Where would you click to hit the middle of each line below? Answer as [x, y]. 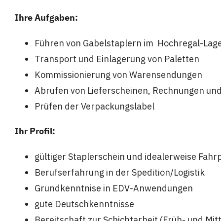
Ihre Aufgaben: [46, 17]
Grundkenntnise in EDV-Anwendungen [113, 188]
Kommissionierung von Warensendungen [118, 74]
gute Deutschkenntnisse [84, 204]
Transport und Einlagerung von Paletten [117, 59]
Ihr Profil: [35, 131]
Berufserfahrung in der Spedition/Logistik [119, 172]
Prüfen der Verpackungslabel [94, 106]
